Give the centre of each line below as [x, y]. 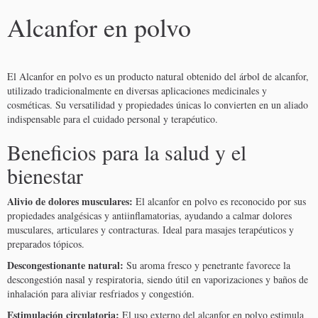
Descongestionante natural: [65, 265]
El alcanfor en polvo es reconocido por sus [219, 202]
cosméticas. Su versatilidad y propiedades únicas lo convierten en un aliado [158, 105]
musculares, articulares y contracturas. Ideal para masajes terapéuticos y [150, 230]
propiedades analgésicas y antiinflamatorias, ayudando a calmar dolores [149, 216]
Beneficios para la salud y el [127, 152]
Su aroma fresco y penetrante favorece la [207, 265]
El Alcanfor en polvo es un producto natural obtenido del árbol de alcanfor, [158, 77]
